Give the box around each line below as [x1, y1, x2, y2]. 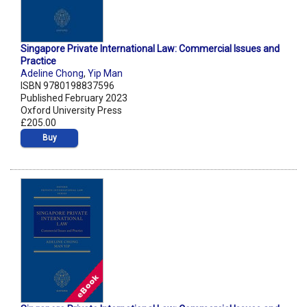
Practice [21, 56, 56, 67]
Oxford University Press [21, 105, 122, 116]
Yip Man [88, 68, 123, 79]
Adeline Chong [21, 68, 84, 79]
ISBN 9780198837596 [21, 80, 114, 92]
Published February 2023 [21, 93, 127, 104]
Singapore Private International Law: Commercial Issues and [21, 43, 280, 55]
